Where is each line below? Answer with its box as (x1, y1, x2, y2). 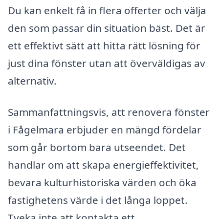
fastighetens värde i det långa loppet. (8, 193, 188, 207)
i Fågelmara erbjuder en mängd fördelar (8, 122, 201, 136)
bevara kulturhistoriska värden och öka (8, 175, 197, 189)
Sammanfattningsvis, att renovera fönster (8, 105, 210, 119)
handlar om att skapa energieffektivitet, (8, 157, 199, 172)
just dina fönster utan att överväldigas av (8, 56, 205, 70)
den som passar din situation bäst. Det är (8, 21, 205, 35)
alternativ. (8, 74, 57, 88)
